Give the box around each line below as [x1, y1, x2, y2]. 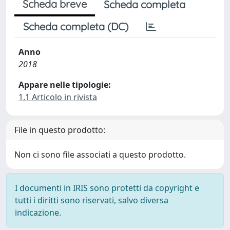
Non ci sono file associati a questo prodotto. [14, 149, 186, 160]
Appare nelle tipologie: [18, 79, 111, 90]
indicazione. [15, 207, 61, 218]
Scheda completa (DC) [23, 20, 128, 33]
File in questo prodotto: [14, 124, 105, 136]
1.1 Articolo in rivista [18, 91, 97, 103]
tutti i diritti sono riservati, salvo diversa [15, 195, 168, 206]
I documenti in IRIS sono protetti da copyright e [15, 182, 199, 194]
